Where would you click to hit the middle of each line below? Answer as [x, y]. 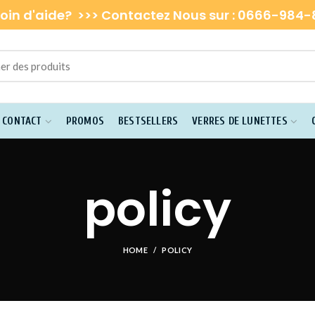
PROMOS [85, 121]
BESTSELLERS [148, 121]
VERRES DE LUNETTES [240, 121]
